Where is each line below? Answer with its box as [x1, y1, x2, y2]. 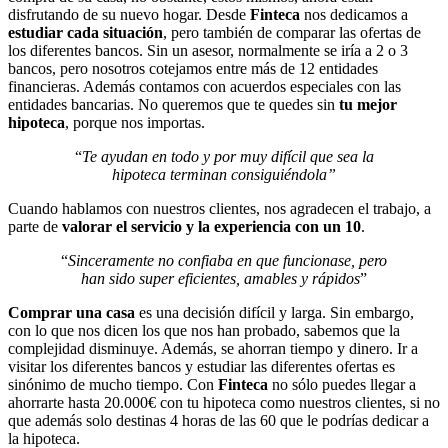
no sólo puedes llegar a [268, 375, 416, 393]
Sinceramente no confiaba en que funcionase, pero [68, 251, 387, 269]
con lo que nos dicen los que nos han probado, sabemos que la [8, 321, 400, 339]
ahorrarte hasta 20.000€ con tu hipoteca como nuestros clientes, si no [8, 393, 440, 411]
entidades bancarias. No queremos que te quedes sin [8, 95, 339, 113]
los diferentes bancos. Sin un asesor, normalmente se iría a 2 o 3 [8, 41, 408, 59]
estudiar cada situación [8, 23, 163, 41]
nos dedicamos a [300, 5, 408, 23]
